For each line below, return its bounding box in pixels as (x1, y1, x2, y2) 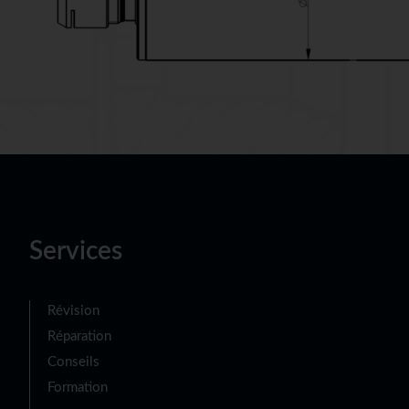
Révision (47, 304, 100, 319)
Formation (47, 381, 108, 395)
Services (29, 239, 122, 265)
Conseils (47, 355, 100, 370)
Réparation (47, 330, 111, 344)
